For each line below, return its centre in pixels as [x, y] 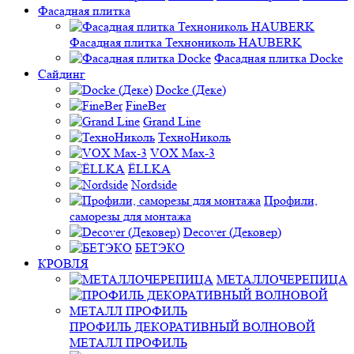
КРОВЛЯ [63, 264]
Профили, [291, 200]
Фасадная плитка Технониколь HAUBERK [186, 42]
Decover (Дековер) [232, 232]
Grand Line [172, 121]
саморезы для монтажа [130, 216]
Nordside [154, 185]
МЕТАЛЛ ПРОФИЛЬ [128, 343]
